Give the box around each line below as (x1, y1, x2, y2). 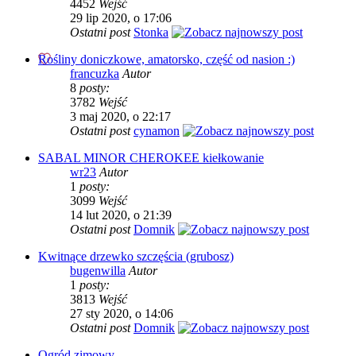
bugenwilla (70, 264, 126, 277)
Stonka (133, 25, 168, 39)
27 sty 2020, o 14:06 (70, 307, 173, 320)
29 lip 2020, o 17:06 (70, 11, 172, 25)
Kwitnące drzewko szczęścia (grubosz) (38, 250, 234, 263)
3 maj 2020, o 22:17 (70, 110, 171, 123)
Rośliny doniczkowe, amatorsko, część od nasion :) (38, 52, 295, 66)
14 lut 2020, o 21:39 (70, 208, 172, 222)
